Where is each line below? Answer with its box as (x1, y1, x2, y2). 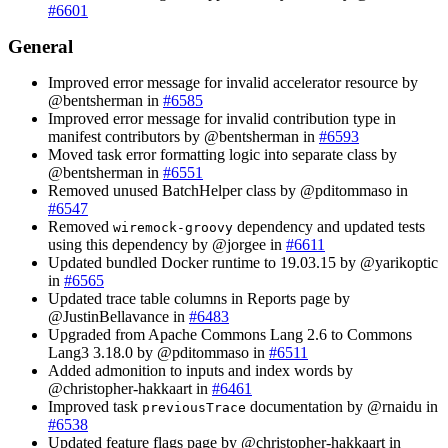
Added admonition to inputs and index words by (48, 361, 353, 379)
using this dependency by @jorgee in (48, 235, 286, 253)
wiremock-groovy (113, 219, 233, 235)
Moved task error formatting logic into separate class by (48, 145, 397, 163)
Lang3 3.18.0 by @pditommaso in (48, 343, 269, 361)
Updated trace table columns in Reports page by (48, 289, 350, 307)
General (8, 35, 73, 57)
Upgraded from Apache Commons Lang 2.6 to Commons (48, 325, 412, 343)
